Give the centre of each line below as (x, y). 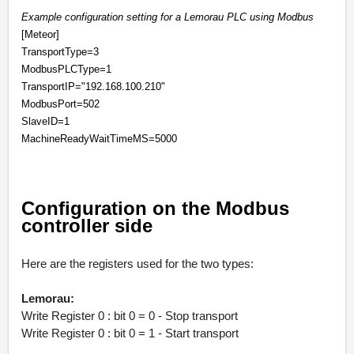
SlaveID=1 (45, 122)
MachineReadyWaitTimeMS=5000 (99, 139)
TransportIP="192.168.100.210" (93, 87)
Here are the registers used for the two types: (137, 264)
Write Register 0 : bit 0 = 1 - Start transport (130, 334)
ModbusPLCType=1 (66, 70)
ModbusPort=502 (60, 104)
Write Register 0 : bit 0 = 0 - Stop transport (130, 316)
